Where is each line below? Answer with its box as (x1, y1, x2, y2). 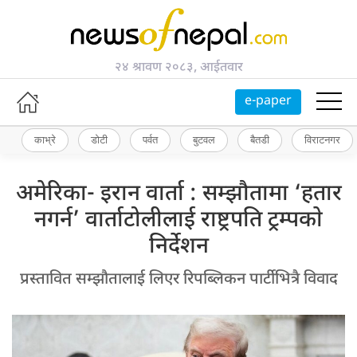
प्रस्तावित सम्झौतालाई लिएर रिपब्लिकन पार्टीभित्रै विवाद (19, 269, 338, 290)
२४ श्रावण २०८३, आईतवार (114, 59, 243, 76)
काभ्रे (34, 133, 56, 147)
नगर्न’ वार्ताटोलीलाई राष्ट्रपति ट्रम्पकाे (34, 206, 323, 235)
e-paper (245, 92, 292, 110)
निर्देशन (148, 232, 209, 261)
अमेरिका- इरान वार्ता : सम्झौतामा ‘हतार (15, 179, 342, 209)
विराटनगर (304, 133, 340, 147)
